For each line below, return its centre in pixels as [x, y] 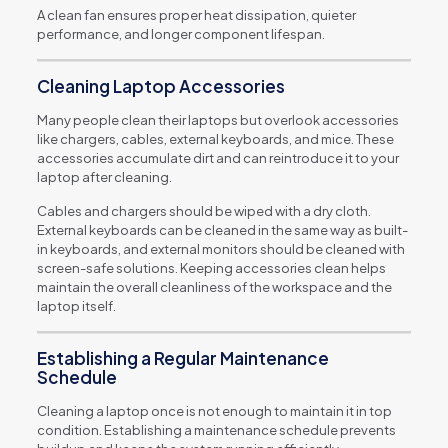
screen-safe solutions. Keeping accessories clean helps [211, 267]
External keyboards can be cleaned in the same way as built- [222, 229]
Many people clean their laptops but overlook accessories [217, 119]
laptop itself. [76, 305]
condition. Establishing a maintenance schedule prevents [216, 429]
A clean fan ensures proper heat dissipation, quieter [196, 14]
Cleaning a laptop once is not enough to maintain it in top [214, 410]
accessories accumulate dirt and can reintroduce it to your [217, 157]
